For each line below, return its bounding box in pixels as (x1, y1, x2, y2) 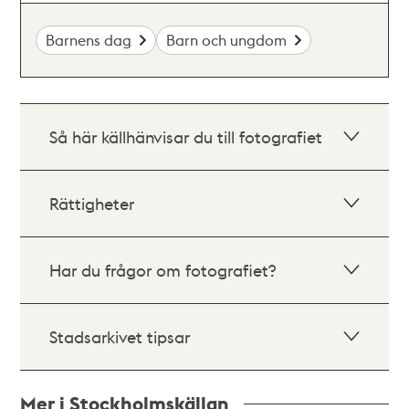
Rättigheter (49, 193, 135, 214)
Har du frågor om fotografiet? (49, 259, 277, 280)
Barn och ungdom (166, 30, 288, 49)
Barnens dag (46, 30, 132, 49)
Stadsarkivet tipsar (49, 326, 191, 347)
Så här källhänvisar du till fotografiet (49, 126, 323, 147)
